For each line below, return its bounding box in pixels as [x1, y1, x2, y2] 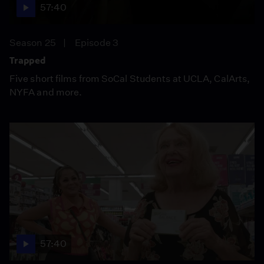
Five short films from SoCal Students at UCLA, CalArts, [9, 72, 250, 84]
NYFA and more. [9, 86, 82, 98]
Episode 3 [75, 37, 118, 48]
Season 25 [9, 37, 56, 48]
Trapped [9, 54, 46, 66]
